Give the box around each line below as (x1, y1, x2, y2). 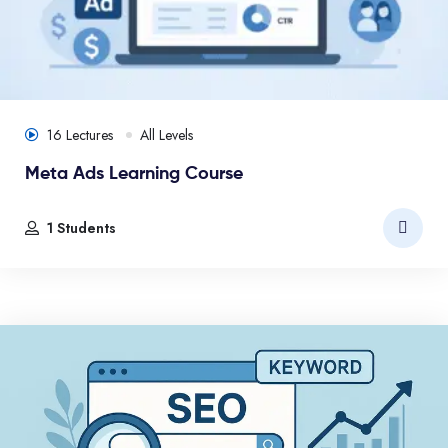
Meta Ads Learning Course (25, 165, 243, 184)
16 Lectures (47, 125, 117, 146)
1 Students (47, 218, 116, 239)
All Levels (140, 125, 193, 146)
